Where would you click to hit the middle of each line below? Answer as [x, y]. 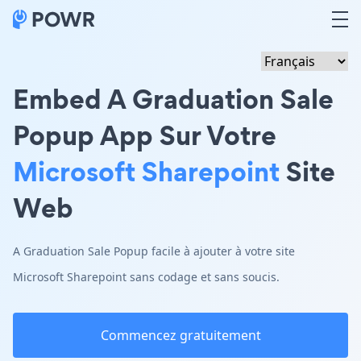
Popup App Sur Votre [145, 135]
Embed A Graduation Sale [173, 99]
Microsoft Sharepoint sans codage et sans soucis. [146, 277]
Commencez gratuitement [180, 335]
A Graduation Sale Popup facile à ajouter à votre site [154, 251]
